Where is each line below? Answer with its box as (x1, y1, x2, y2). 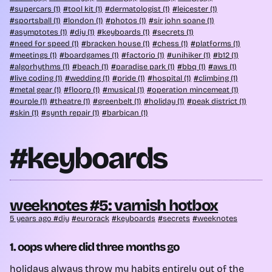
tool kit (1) (68, 4, 103, 13)
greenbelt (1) (98, 96, 141, 106)
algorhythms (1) (15, 61, 70, 71)
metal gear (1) (15, 84, 61, 94)
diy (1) (75, 27, 95, 36)
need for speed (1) (15, 38, 79, 48)
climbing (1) (199, 73, 238, 83)
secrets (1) (157, 27, 194, 36)
